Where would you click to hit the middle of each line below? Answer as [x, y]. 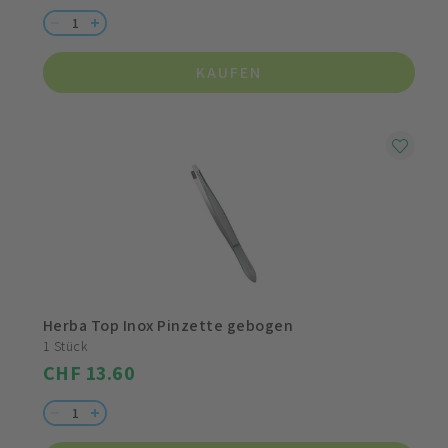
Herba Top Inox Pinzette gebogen [168, 326]
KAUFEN [229, 73]
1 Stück [65, 346]
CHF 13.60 [89, 373]
